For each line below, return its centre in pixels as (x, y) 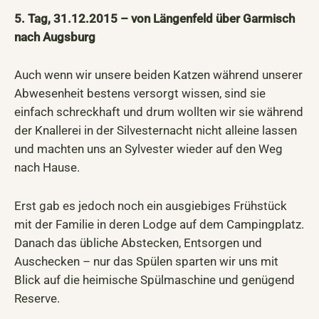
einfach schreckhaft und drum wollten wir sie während (159, 112)
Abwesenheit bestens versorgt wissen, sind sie (140, 94)
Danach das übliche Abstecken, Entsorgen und (138, 242)
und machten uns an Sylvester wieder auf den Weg (148, 149)
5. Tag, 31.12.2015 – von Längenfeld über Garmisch (155, 19)
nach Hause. (47, 168)
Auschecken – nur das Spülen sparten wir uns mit (146, 261)
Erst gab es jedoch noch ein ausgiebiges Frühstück (151, 205)
